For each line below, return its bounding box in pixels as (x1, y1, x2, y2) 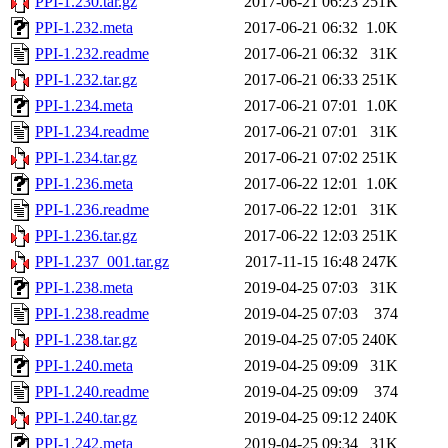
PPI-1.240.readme (35, 383, 149, 401)
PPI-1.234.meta (35, 97, 133, 115)
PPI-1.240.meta (35, 357, 133, 375)
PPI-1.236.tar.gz (35, 227, 137, 245)
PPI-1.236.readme (35, 201, 149, 219)
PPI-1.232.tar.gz (35, 71, 137, 89)
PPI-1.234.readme (35, 123, 149, 141)
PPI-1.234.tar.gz (35, 149, 137, 167)
